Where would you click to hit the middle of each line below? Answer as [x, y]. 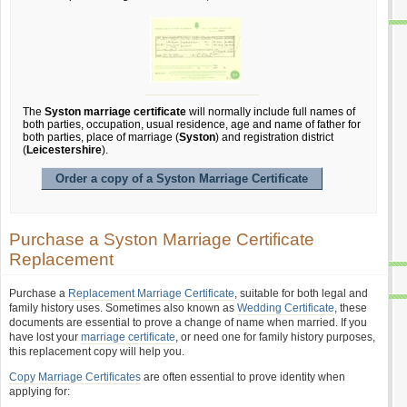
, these [351, 308]
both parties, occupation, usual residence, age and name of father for [192, 124]
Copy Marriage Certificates [75, 377]
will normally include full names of [271, 112]
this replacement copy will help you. [97, 352]
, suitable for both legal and [301, 293]
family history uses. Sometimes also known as [123, 308]
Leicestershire [64, 150]
